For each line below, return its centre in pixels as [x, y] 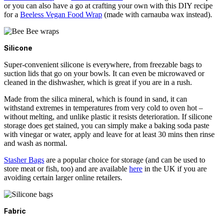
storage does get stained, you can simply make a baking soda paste [107, 126]
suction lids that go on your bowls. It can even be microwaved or [104, 74]
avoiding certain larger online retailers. [63, 178]
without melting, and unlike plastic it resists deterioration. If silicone [108, 117]
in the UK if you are [175, 169]
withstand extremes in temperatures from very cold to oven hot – [103, 108]
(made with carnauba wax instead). [157, 15]
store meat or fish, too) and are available [67, 169]
